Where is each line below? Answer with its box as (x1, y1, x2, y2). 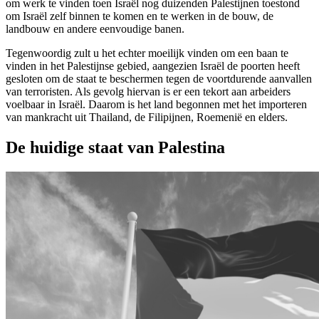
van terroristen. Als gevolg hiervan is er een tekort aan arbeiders (6, 85, 291, 98)
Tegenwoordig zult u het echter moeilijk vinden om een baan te (6, 47, 288, 60)
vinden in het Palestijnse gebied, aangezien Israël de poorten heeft (6, 60, 300, 73)
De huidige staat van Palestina (6, 138, 225, 157)
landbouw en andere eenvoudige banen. (6, 23, 184, 36)
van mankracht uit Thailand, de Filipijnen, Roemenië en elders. (6, 111, 288, 124)
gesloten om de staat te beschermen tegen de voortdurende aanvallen (6, 73, 312, 85)
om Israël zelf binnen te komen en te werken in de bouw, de (6, 10, 273, 23)
